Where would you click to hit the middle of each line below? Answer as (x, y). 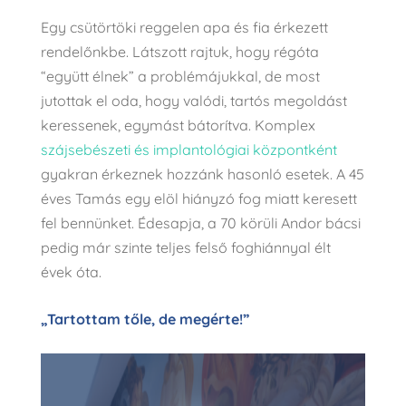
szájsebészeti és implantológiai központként (188, 150)
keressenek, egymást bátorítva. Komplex (178, 126)
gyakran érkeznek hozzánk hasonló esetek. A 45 (202, 174)
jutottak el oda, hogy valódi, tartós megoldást (193, 101)
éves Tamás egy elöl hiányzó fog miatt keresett (198, 199)
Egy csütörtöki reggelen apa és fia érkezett (184, 28)
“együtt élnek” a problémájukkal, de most (180, 77)
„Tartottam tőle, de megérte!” (145, 319)
